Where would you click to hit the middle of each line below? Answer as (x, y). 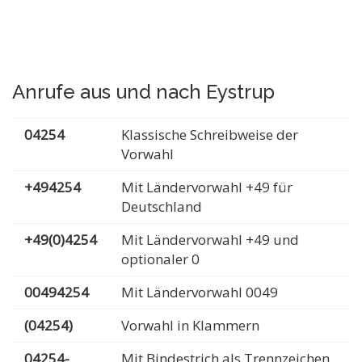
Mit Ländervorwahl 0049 (200, 292)
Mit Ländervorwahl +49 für (207, 187)
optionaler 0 (160, 259)
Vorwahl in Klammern (190, 325)
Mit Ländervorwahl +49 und (210, 240)
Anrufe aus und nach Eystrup (143, 92)
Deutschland (162, 206)
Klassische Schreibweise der (210, 135)
